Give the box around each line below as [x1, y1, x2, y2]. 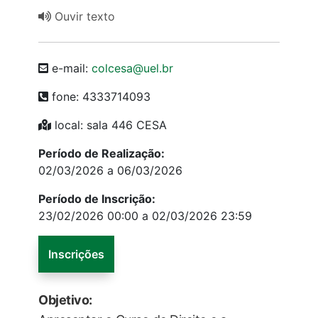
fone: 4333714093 [48, 89, 150, 104]
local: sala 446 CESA [51, 118, 167, 133]
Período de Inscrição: [38, 192, 155, 207]
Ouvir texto [51, 9, 115, 24]
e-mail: [48, 61, 92, 76]
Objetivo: [38, 292, 92, 308]
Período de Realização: [38, 146, 165, 161]
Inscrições [48, 247, 104, 262]
